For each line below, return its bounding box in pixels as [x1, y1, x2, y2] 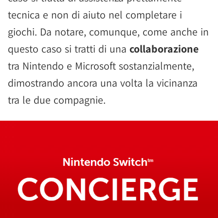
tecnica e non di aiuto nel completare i [8, 8, 182, 21]
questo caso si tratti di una [8, 42, 129, 55]
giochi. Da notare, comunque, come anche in [8, 25, 209, 38]
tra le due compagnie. [8, 93, 106, 107]
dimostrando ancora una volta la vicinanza [8, 76, 198, 90]
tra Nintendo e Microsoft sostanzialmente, [8, 59, 194, 73]
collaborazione [129, 42, 199, 55]
